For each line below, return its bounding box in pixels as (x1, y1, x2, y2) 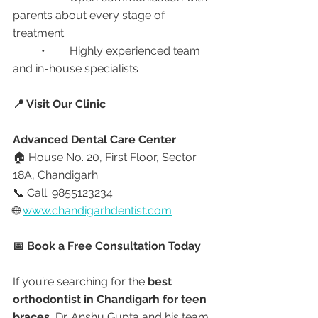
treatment (13, 26, 64, 40)
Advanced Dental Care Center (13, 133, 176, 146)
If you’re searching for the (13, 275, 148, 288)
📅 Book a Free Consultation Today (13, 239, 201, 253)
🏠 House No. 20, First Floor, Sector (13, 150, 199, 164)
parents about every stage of (13, 9, 168, 22)
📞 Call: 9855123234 (13, 186, 113, 199)
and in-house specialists (13, 62, 138, 75)
